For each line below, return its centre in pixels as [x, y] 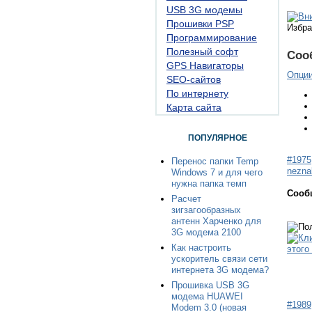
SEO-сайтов [194, 79]
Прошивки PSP [200, 24]
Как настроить [201, 248]
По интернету [197, 93]
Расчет [186, 199]
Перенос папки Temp [215, 161]
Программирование [212, 38]
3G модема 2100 [206, 232]
